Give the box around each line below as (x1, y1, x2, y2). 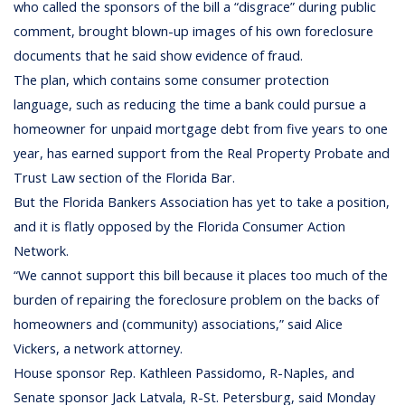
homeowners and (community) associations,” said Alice (14, 316, 344, 333)
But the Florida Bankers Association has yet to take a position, (14, 193, 391, 211)
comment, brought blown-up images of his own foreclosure (14, 23, 374, 40)
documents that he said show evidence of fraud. (14, 47, 304, 64)
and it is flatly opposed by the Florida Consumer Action (14, 218, 346, 235)
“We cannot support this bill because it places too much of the (14, 267, 389, 284)
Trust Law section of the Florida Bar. (14, 169, 236, 186)
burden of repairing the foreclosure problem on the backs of (14, 291, 380, 308)
